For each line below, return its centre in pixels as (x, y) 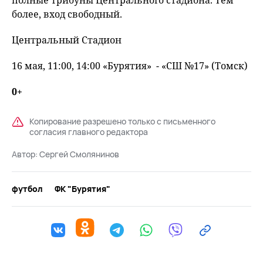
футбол (27, 189)
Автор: (26, 154)
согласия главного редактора (89, 132)
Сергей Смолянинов (79, 154)
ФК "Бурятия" (82, 189)
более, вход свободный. (67, 14)
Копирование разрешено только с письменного (122, 121)
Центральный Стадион (67, 40)
